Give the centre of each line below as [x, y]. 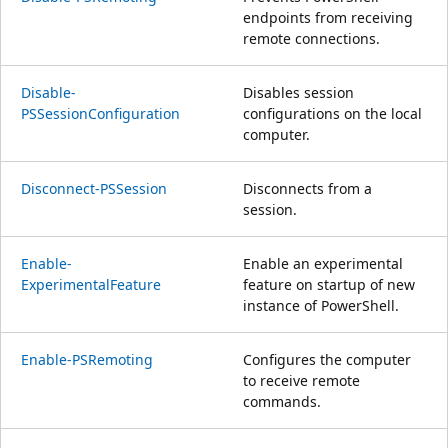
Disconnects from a [307, 188]
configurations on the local [332, 113]
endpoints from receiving [328, 17]
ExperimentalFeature [91, 284]
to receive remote [301, 380]
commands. [282, 401]
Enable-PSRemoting [87, 359]
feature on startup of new [329, 284]
